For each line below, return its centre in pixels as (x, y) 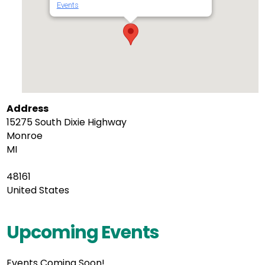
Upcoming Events (83, 232)
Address (28, 109)
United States (38, 190)
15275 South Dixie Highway (67, 122)
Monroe (25, 136)
